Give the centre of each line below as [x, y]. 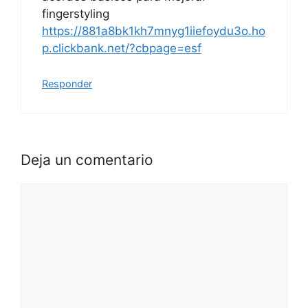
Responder [67, 83]
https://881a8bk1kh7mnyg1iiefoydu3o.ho [154, 31]
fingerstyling [76, 14]
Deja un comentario [87, 160]
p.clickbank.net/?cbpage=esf [122, 48]
